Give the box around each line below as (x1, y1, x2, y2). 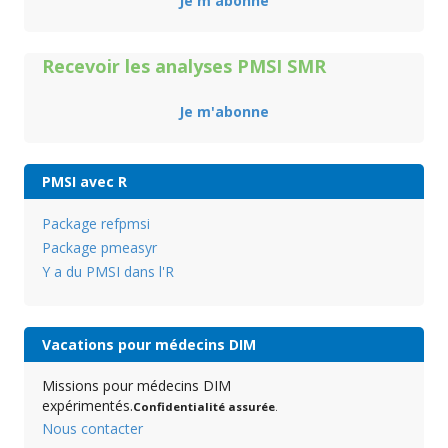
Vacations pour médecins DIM (41, 334, 256, 354)
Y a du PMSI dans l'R (41, 262, 174, 282)
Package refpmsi (41, 214, 150, 234)
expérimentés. (41, 395, 133, 415)
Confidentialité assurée (132, 398, 275, 414)
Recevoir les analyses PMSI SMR (41, 54, 326, 79)
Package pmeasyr (41, 238, 157, 258)
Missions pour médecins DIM (41, 375, 231, 395)
